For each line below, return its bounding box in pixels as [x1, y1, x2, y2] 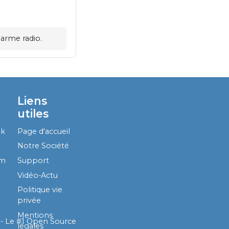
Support [17, 156, 50, 166]
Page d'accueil [17, 126, 71, 136]
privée [17, 196, 41, 205]
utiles [17, 107, 49, 121]
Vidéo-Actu [17, 170, 58, 180]
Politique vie [17, 185, 63, 195]
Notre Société [17, 141, 70, 151]
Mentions [17, 210, 53, 220]
